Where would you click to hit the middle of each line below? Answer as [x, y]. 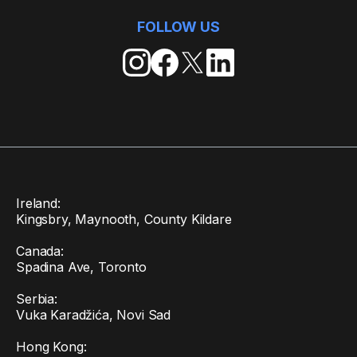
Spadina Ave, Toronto [81, 267]
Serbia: [37, 299]
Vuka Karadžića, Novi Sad [94, 315]
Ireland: [38, 203]
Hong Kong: [51, 347]
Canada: [40, 251]
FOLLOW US [178, 26]
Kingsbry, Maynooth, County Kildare [124, 219]
